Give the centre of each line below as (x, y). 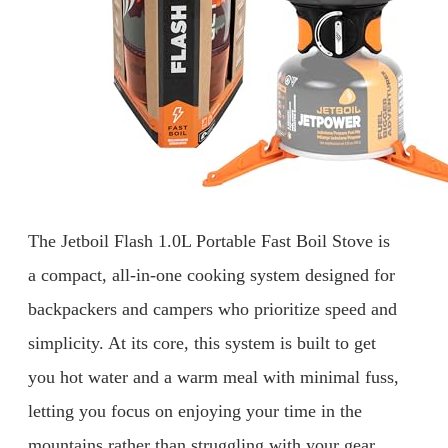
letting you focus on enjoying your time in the (195, 411)
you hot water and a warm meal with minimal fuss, (213, 377)
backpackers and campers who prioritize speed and (212, 309)
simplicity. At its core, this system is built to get (202, 343)
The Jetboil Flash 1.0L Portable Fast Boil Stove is (209, 241)
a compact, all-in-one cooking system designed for (211, 275)
